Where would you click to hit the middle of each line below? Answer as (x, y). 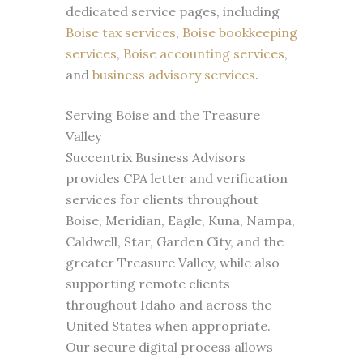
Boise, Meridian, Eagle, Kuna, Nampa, (180, 220)
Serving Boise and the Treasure (162, 115)
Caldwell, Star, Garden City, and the (174, 241)
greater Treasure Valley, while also (172, 263)
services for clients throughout (162, 199)
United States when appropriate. (168, 326)
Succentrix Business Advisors (155, 157)
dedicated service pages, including (172, 11)
